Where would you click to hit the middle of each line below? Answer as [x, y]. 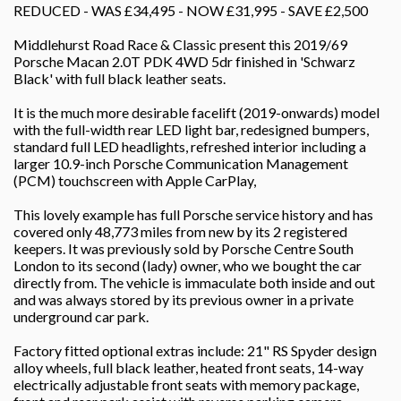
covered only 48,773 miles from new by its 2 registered [180, 231]
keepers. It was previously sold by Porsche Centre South [183, 248]
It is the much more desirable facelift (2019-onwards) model [196, 112]
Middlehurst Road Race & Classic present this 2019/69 [180, 44]
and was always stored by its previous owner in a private [183, 299]
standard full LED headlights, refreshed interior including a [190, 146]
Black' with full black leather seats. [119, 78]
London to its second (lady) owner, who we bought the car [188, 265]
